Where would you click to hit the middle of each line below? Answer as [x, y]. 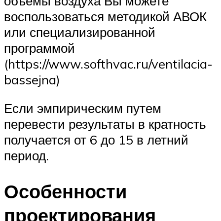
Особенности [65, 191]
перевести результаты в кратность [105, 124]
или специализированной [80, 32]
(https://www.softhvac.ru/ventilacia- [108, 64]
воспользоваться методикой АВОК [105, 17]
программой [39, 48]
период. [26, 155]
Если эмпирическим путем [83, 108]
